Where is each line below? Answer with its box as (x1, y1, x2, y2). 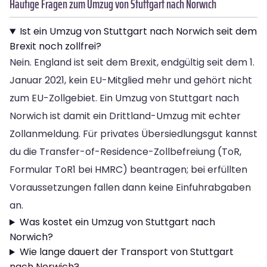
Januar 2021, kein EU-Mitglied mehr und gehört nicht (10, 73, 252, 88)
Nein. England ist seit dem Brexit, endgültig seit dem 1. (10, 55, 254, 70)
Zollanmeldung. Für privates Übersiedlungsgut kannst (10, 127, 257, 141)
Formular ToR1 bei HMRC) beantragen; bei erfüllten (10, 163, 247, 177)
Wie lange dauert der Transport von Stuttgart (19, 245, 234, 259)
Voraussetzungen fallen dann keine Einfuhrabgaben (10, 181, 251, 195)
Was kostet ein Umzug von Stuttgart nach (19, 215, 215, 229)
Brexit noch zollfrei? (10, 39, 101, 54)
